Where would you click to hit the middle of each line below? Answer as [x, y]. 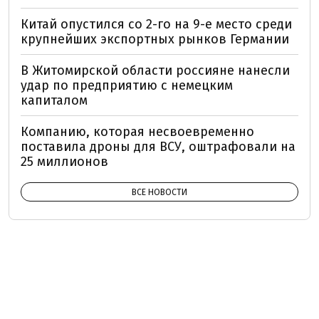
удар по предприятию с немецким [127, 85]
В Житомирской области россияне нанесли [155, 70]
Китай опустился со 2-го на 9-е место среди [156, 24]
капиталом [54, 100]
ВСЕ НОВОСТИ [159, 192]
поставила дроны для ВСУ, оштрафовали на [158, 147]
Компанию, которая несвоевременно [137, 132]
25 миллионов [64, 162]
